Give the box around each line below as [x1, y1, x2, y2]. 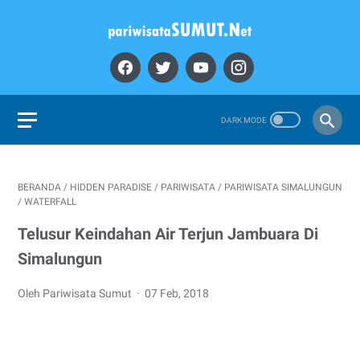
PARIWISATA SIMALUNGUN [224, 182, 342, 193]
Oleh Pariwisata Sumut [18, 287, 134, 300]
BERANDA [18, 182, 61, 193]
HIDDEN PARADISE [70, 182, 152, 193]
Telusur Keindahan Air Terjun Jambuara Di [18, 224, 318, 243]
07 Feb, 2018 [145, 287, 210, 300]
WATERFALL [24, 196, 76, 207]
